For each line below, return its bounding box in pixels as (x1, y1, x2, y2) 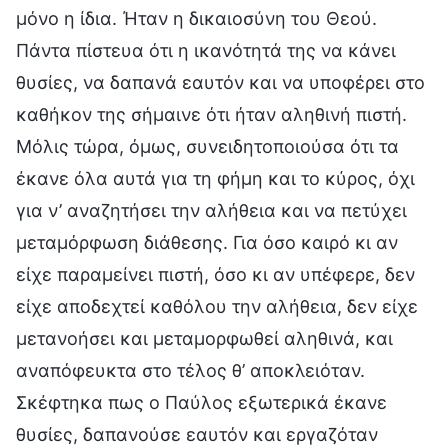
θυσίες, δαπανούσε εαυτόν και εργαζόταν (16, 423, 378, 445)
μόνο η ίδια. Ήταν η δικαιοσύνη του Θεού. (16, 7, 377, 29)
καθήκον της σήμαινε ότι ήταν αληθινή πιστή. (16, 103, 407, 125)
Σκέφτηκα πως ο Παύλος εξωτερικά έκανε (16, 391, 387, 413)
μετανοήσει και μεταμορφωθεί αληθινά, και (16, 327, 393, 349)
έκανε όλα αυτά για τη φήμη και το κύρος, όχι (16, 167, 415, 189)
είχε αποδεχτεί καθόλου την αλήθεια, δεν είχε (16, 295, 418, 317)
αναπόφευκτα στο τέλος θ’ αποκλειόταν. (16, 359, 365, 381)
